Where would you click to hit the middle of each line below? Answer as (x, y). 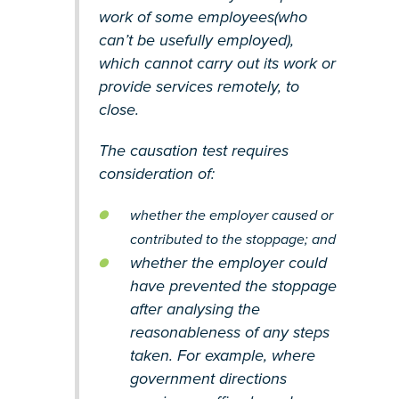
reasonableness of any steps (229, 332)
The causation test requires (193, 150)
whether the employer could (228, 262)
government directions (208, 378)
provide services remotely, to (199, 86)
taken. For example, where (222, 355)
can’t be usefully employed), (196, 40)
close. (118, 109)
